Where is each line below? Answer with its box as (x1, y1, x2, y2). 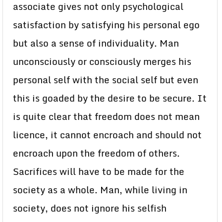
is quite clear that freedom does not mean (13, 109, 200, 124)
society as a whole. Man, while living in (13, 182, 187, 197)
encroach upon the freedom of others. (13, 146, 180, 161)
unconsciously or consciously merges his (13, 54, 191, 69)
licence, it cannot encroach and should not (13, 127, 202, 142)
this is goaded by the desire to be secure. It (13, 91, 207, 106)
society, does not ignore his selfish (13, 201, 166, 216)
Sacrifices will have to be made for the (13, 164, 184, 179)
